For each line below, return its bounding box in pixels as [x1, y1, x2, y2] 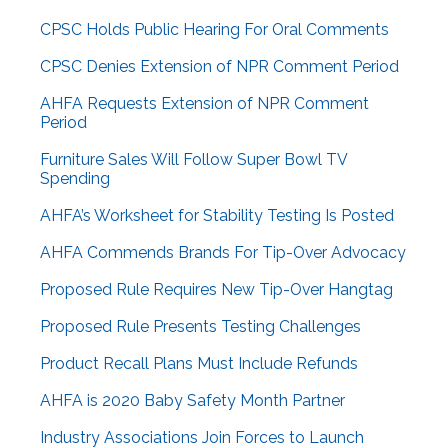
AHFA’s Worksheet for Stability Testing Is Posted [40, 206, 394, 226]
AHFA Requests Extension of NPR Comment [40, 94, 369, 114]
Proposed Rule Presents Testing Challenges [40, 317, 361, 337]
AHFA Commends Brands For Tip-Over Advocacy [40, 243, 406, 263]
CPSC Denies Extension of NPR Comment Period [40, 57, 399, 77]
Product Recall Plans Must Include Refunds [40, 354, 358, 374]
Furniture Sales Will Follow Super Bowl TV [40, 150, 347, 170]
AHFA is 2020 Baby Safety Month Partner [40, 391, 345, 411]
